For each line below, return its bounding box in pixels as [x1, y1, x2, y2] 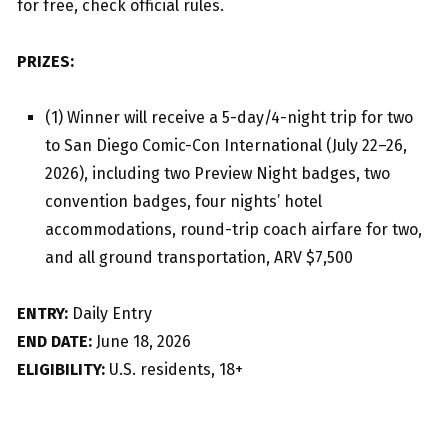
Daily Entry [68, 304, 152, 323]
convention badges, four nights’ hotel [45, 192, 322, 211]
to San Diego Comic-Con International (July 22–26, [45, 136, 407, 155]
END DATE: [17, 332, 92, 351]
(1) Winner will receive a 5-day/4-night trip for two [45, 108, 413, 127]
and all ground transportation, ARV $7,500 [45, 248, 353, 267]
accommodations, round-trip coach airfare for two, [45, 220, 422, 239]
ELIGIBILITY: [17, 360, 105, 379]
